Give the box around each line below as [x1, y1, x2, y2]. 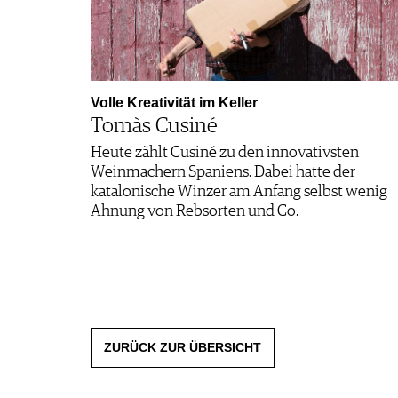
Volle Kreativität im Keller [91, 94, 258, 110]
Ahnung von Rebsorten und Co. [91, 203, 298, 219]
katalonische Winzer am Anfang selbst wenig [91, 183, 387, 200]
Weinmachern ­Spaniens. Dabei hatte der [91, 163, 355, 180]
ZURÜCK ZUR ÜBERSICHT [104, 339, 261, 354]
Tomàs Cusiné [91, 115, 218, 137]
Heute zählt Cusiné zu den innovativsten [91, 144, 359, 161]
